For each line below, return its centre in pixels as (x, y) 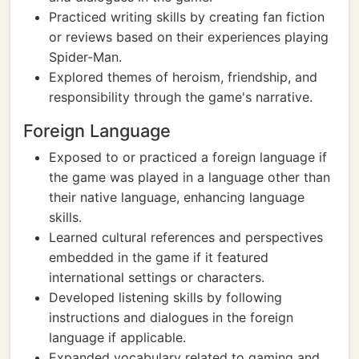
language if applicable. (117, 337)
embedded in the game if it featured (159, 257)
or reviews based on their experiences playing (189, 37)
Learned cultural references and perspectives (186, 237)
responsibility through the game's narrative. (181, 97)
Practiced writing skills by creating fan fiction (187, 17)
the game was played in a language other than (190, 177)
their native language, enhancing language (177, 197)
